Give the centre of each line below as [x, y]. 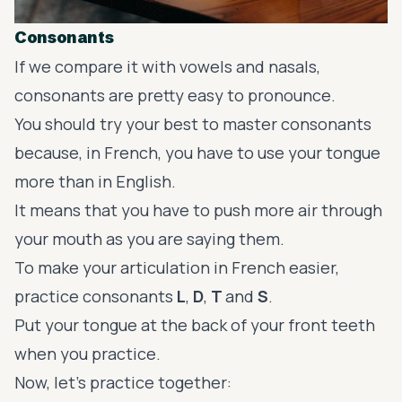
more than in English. [97, 181]
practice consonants [96, 296]
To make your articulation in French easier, [177, 267]
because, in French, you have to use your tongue [197, 152]
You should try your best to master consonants [193, 123]
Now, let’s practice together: [123, 382]
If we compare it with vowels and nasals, [167, 66]
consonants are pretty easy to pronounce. [175, 95]
